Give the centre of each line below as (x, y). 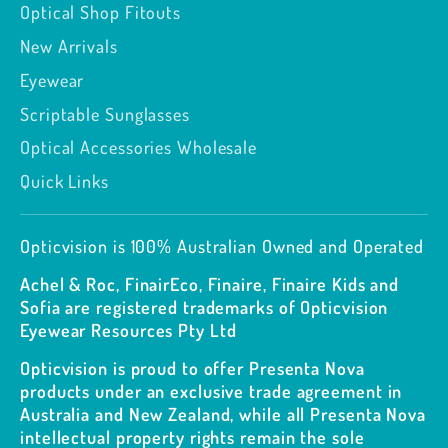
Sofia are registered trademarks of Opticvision (204, 306)
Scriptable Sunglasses (105, 113)
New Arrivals (69, 46)
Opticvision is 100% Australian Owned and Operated (222, 245)
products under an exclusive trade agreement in (211, 390)
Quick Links (64, 181)
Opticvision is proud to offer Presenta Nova (192, 367)
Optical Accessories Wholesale (139, 147)
